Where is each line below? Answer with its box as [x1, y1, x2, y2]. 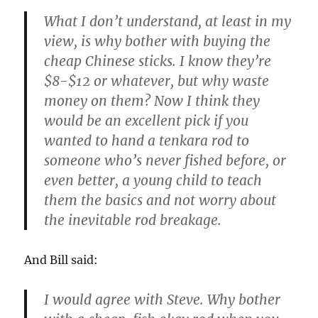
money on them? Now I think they [44, 92, 261, 110]
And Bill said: [24, 253, 99, 268]
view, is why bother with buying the [44, 33, 271, 50]
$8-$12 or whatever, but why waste [44, 72, 270, 90]
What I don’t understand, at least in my [44, 13, 292, 31]
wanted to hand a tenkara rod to [44, 132, 250, 150]
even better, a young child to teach [44, 172, 263, 190]
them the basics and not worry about [44, 192, 277, 209]
